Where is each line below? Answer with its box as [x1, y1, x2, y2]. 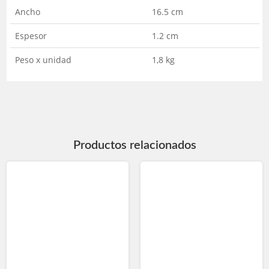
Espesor [14, 30, 47, 42]
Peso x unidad [14, 54, 71, 66]
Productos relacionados [73, 139, 196, 152]
